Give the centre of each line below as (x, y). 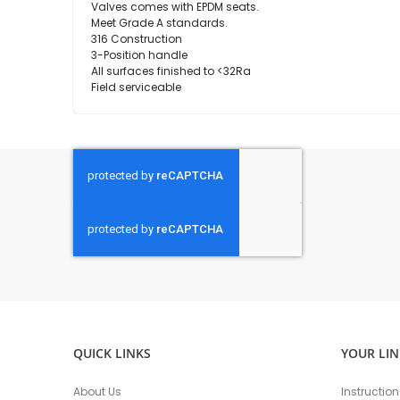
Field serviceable (136, 87)
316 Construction (137, 38)
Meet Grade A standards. (159, 22)
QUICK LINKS (112, 353)
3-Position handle (139, 54)
